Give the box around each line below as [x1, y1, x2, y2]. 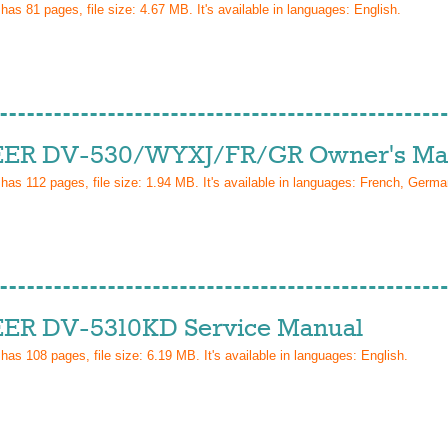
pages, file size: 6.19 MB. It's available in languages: [47, 348, 361, 363]
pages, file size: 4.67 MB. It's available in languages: [40, 2, 354, 17]
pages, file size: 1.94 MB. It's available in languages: [46, 175, 360, 190]
